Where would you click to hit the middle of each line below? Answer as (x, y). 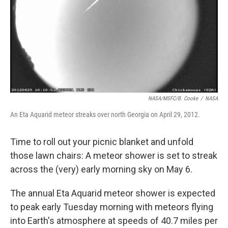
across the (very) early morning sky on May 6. (101, 169)
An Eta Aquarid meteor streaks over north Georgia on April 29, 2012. (105, 115)
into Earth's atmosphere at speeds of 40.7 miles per (114, 221)
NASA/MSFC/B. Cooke (173, 98)
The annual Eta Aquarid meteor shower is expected (113, 193)
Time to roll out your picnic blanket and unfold (102, 142)
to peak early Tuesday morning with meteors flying (112, 207)
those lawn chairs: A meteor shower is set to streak (114, 155)
